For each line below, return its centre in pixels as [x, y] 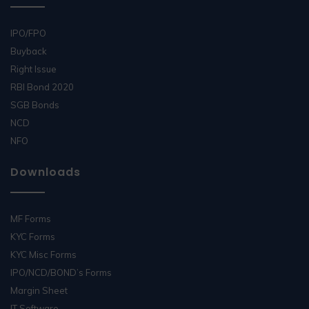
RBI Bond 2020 [42, 87]
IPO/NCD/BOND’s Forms [61, 272]
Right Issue [33, 69]
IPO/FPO [28, 33]
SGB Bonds [35, 104]
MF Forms [31, 218]
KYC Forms [33, 236]
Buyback [29, 51]
